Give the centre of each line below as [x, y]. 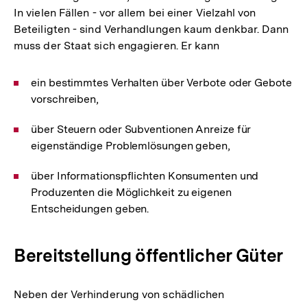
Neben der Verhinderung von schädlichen [119, 295]
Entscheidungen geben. [90, 209]
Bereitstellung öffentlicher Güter [149, 256]
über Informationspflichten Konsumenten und [145, 176]
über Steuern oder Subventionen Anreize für [141, 130]
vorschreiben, [65, 99]
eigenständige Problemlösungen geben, [131, 146]
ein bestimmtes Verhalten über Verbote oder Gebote [161, 83]
